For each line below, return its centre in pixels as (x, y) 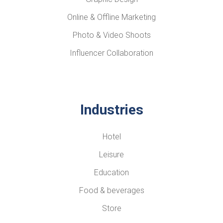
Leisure (111, 155)
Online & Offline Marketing (111, 17)
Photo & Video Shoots (111, 35)
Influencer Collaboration (111, 53)
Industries (111, 110)
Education (111, 172)
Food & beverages (111, 190)
